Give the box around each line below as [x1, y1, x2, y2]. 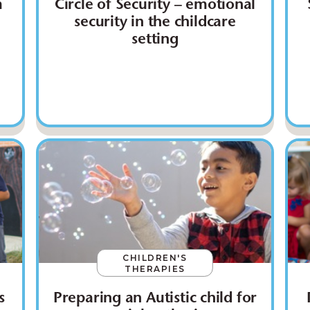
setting [131, 33, 179, 48]
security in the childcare [74, 15, 236, 31]
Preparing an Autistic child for [53, 291, 257, 307]
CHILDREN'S [122, 252, 188, 263]
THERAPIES [125, 263, 185, 274]
